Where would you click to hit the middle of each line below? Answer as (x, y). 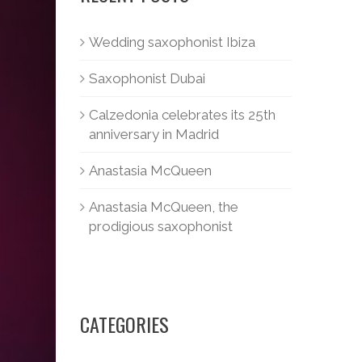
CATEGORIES (124, 324)
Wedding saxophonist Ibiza (172, 42)
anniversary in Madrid (154, 134)
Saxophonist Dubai (147, 78)
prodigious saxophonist (160, 226)
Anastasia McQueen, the (163, 207)
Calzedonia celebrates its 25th (182, 115)
